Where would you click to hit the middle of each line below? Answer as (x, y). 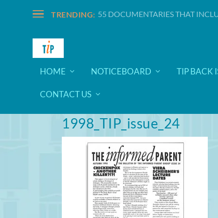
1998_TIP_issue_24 (121, 123)
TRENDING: (73, 14)
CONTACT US (66, 94)
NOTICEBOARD (121, 71)
